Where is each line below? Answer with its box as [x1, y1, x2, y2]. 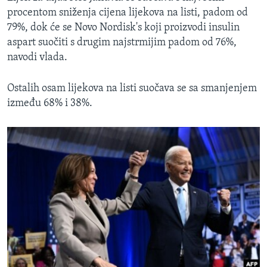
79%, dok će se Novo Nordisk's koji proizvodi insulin [7, 22, 240, 34]
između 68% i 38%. [7, 98, 92, 110]
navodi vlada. [7, 52, 67, 64]
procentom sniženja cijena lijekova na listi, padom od [7, 7, 248, 19]
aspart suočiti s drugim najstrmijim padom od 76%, [7, 37, 237, 49]
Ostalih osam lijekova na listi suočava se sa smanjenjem [7, 83, 257, 95]
